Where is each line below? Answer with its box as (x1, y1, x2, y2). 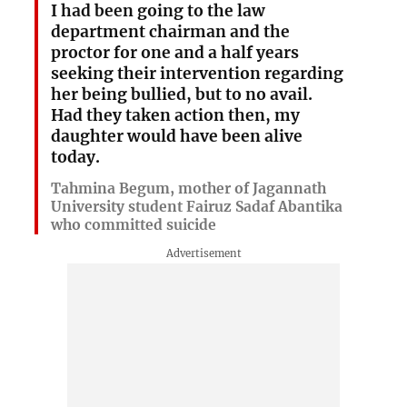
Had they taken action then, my (50, 104, 300, 125)
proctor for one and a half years (50, 42, 299, 63)
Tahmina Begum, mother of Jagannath (50, 180, 326, 198)
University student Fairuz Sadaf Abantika (50, 198, 342, 216)
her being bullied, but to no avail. (50, 84, 313, 104)
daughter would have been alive (50, 125, 303, 146)
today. (50, 146, 100, 167)
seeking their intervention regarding (50, 63, 343, 84)
